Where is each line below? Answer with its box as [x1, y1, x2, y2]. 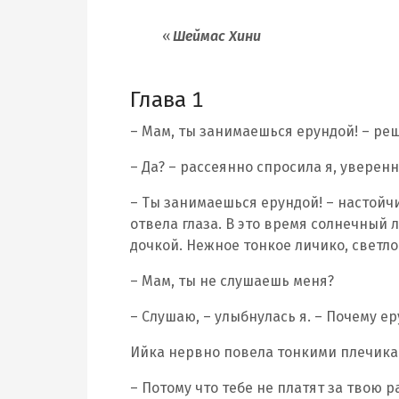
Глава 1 [130, 87, 203, 112]
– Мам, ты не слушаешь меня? [130, 273, 334, 289]
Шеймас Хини [173, 28, 261, 45]
